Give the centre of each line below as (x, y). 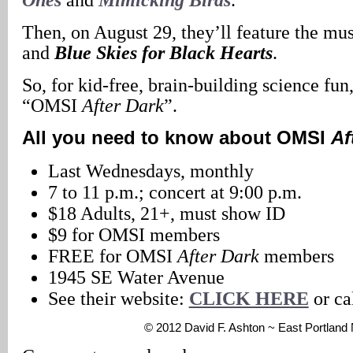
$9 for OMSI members (134, 234)
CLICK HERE (249, 298)
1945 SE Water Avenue (136, 277)
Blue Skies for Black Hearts (163, 52)
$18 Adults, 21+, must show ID (166, 213)
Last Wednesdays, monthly (150, 171)
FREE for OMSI (112, 256)
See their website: (118, 298)
